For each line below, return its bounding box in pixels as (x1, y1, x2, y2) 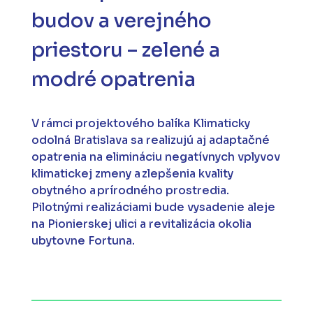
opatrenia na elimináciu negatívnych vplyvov (31, 150, 280, 165)
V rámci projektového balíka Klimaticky (31, 116, 250, 131)
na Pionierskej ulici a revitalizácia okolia (31, 217, 252, 232)
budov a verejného (31, 8, 212, 34)
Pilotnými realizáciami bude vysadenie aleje (31, 200, 275, 215)
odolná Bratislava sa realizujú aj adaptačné (31, 133, 270, 148)
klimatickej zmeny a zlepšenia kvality (31, 166, 233, 182)
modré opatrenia (31, 67, 196, 92)
